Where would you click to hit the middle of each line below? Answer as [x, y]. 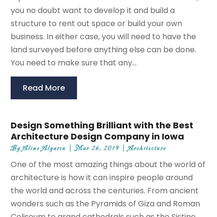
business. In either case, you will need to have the [104, 37]
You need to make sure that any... [74, 63]
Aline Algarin [45, 149]
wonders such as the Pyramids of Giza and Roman [106, 204]
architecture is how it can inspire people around [102, 178]
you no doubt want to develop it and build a [93, 11]
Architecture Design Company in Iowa [98, 137]
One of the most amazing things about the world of [108, 165]
